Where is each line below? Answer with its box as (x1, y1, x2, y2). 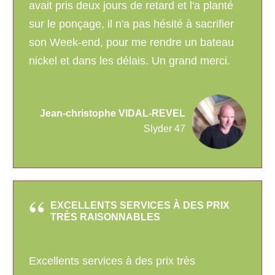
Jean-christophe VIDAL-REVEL (40, 108, 185, 119)
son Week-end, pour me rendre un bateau (29, 36, 234, 49)
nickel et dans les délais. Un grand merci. (29, 55, 230, 68)
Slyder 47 (144, 123, 185, 134)
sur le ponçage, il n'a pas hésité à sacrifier (29, 18, 234, 31)
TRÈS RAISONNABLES (50, 212, 160, 223)
